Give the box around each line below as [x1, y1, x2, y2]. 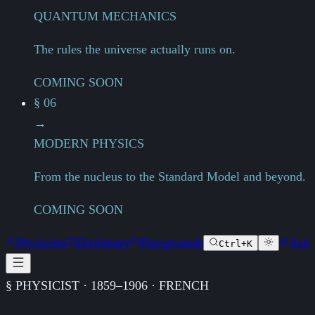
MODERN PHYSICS [34, 136, 144, 151]
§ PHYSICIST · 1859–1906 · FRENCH [6, 278, 209, 293]
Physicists [15, 236, 66, 250]
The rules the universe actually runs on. [34, 42, 236, 57]
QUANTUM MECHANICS [34, 9, 176, 24]
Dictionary [76, 236, 130, 250]
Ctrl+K [219, 238, 252, 250]
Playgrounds [140, 236, 203, 250]
